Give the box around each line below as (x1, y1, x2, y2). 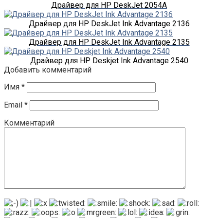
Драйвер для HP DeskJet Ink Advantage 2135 (28, 37, 190, 47)
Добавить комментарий (4, 65, 91, 74)
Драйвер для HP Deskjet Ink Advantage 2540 (30, 55, 188, 65)
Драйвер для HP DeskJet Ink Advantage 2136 (28, 18, 190, 28)
